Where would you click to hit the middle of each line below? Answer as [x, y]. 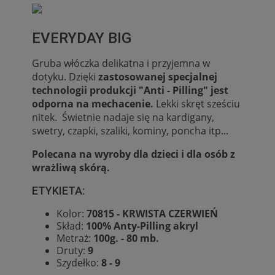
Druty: [72, 251]
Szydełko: [78, 263]
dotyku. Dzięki [64, 77]
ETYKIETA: [58, 191]
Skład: [71, 226]
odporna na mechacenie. [93, 104]
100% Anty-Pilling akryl [142, 226]
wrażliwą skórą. [71, 168]
